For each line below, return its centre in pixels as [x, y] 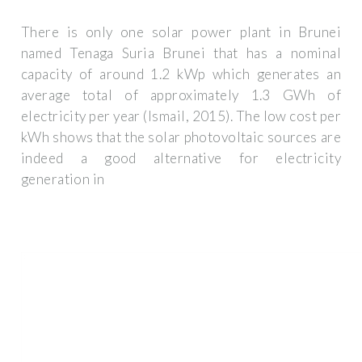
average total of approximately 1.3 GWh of [181, 95]
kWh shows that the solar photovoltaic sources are [181, 137]
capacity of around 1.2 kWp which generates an [181, 74]
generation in [63, 179]
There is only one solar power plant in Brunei [181, 32]
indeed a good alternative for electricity [181, 158]
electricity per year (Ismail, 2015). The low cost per [181, 116]
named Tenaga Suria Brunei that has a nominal [181, 53]
